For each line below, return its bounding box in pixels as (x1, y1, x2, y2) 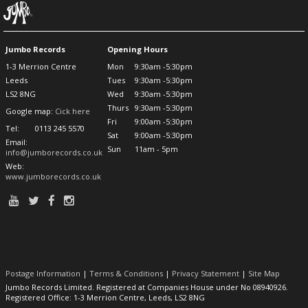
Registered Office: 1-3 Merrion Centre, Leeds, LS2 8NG (5, 291, 205, 302)
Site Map (248, 267, 280, 278)
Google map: (5, 105, 55, 116)
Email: (5, 136, 27, 147)
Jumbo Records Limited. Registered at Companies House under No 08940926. (5, 281, 288, 292)
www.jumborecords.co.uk (5, 170, 101, 181)
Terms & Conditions (89, 267, 163, 278)
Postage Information (5, 267, 80, 278)
